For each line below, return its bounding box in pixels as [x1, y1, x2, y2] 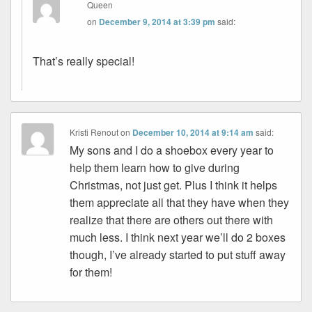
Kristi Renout [70, 125, 119, 138]
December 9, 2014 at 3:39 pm [99, 15, 216, 28]
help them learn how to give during [70, 159, 240, 175]
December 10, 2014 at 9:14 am [132, 125, 254, 139]
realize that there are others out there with [70, 211, 274, 228]
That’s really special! [33, 52, 134, 69]
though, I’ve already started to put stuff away [70, 246, 286, 263]
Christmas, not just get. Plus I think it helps [70, 176, 278, 193]
